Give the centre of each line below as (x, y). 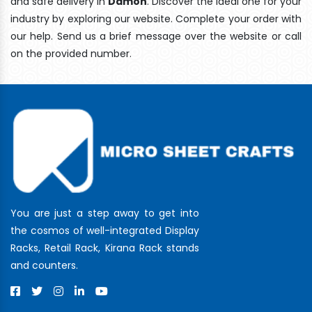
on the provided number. (71, 53)
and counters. (44, 265)
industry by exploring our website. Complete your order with (156, 18)
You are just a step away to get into (105, 213)
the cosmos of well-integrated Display (105, 230)
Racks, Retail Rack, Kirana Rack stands (105, 248)
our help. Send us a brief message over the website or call (156, 36)
